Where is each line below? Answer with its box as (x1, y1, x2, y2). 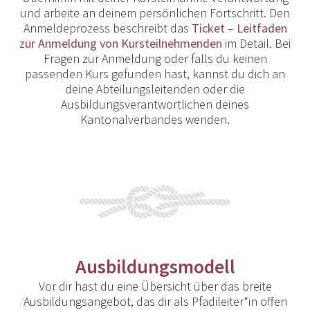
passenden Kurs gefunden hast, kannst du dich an (25, 66, 285, 82)
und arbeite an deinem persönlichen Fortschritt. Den (20, 5, 290, 21)
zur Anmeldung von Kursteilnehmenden (19, 35, 222, 52)
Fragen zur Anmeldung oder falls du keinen (43, 51, 267, 67)
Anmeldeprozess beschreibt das (23, 20, 192, 37)
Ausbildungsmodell (75, 254, 235, 280)
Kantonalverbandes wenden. (80, 111, 230, 128)
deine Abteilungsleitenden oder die (65, 81, 245, 98)
